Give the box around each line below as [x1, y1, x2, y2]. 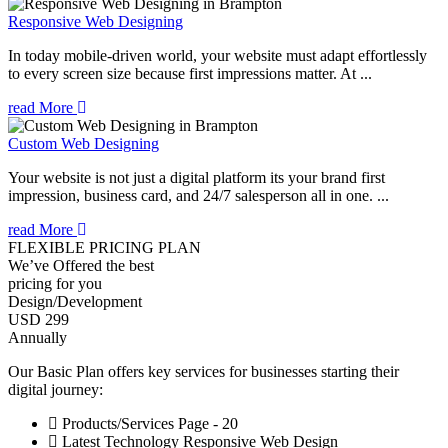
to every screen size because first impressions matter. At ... [8, 64, 372, 82]
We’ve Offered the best [8, 256, 154, 274]
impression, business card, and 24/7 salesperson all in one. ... [8, 186, 389, 204]
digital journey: [8, 380, 103, 398]
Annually [8, 328, 67, 346]
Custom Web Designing [8, 134, 159, 152]
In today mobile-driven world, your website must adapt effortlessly [8, 46, 427, 64]
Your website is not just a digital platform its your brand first [8, 168, 385, 186]
